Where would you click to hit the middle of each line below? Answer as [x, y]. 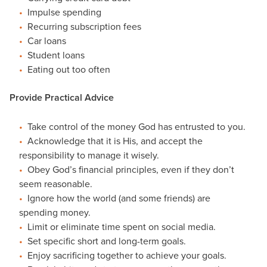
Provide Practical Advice [62, 97]
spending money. [55, 212]
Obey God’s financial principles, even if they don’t [131, 169]
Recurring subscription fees [84, 26]
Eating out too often [70, 69]
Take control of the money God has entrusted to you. [138, 126]
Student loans [56, 55]
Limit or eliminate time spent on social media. [122, 226]
